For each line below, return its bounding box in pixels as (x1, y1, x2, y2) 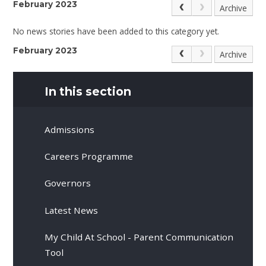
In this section (45, 84, 132, 99)
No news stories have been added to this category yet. (13, 25, 220, 37)
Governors (45, 177, 91, 189)
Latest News (45, 204, 99, 216)
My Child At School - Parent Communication (45, 231, 234, 243)
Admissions (45, 123, 95, 135)
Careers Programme (45, 150, 134, 162)
